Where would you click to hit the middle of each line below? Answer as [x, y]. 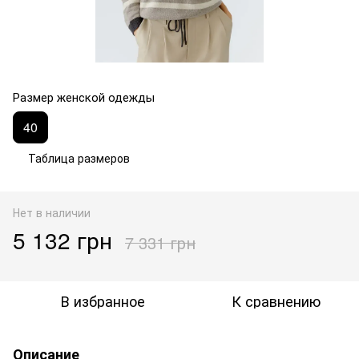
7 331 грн [160, 242]
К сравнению [276, 300]
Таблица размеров [79, 157]
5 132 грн [63, 239]
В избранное [103, 300]
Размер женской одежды [84, 96]
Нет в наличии [52, 212]
